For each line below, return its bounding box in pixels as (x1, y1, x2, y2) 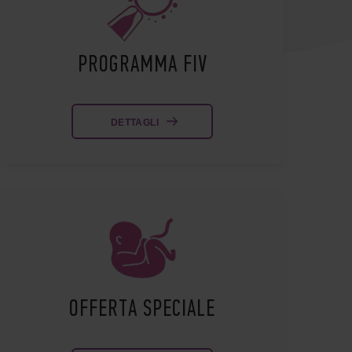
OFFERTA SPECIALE (69, 299, 215, 322)
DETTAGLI (111, 117, 159, 129)
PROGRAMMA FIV (77, 54, 207, 78)
